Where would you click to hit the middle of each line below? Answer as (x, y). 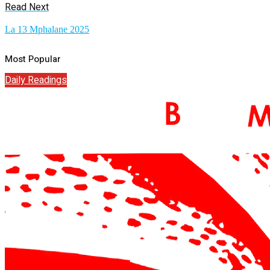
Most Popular (33, 59)
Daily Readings (36, 80)
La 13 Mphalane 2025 (47, 30)
